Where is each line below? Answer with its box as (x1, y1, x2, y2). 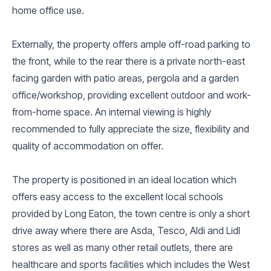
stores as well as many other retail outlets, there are (12, 241, 233, 253)
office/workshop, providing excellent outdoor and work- (12, 88, 251, 101)
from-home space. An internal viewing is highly (12, 105, 211, 118)
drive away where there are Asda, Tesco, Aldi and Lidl (12, 224, 240, 237)
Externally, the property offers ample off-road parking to (12, 38, 250, 50)
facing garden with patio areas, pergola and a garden (12, 71, 239, 84)
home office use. (12, 4, 84, 16)
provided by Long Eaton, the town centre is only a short (12, 207, 250, 220)
